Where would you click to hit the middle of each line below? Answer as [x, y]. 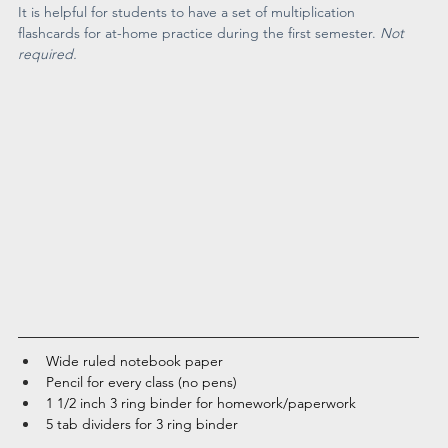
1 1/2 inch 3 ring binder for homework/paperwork [201, 403]
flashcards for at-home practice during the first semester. [199, 33]
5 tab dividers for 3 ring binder [144, 424]
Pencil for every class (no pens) [142, 382]
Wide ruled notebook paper [135, 361]
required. [50, 54]
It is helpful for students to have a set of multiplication [189, 12]
